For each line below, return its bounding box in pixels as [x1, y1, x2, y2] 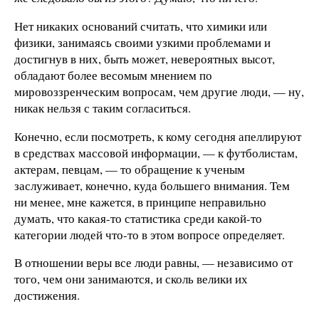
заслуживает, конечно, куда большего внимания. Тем [14, 177, 290, 194]
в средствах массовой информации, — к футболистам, [14, 144, 298, 161]
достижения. [14, 287, 80, 304]
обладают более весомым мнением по [14, 66, 212, 83]
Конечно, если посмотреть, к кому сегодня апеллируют [14, 127, 301, 145]
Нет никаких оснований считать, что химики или [14, 17, 267, 34]
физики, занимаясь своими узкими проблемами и [14, 33, 271, 51]
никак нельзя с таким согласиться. [14, 99, 191, 116]
